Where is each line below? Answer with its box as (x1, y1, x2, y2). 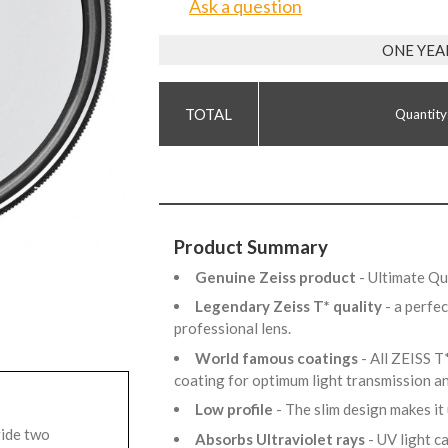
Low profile (195, 400, 276, 419)
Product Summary (174, 235, 328, 259)
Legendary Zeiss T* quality (195, 297, 385, 316)
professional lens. (174, 319, 297, 338)
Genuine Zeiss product (195, 267, 359, 286)
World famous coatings (195, 348, 361, 367)
